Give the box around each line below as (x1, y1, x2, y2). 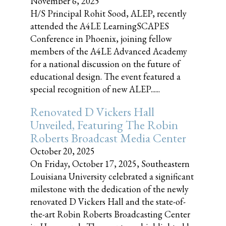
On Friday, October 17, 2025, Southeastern (30, 158, 190, 169)
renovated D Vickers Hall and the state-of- (30, 196, 186, 207)
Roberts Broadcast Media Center (30, 130, 186, 146)
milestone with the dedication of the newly (30, 183, 189, 195)
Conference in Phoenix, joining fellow (30, 33, 172, 44)
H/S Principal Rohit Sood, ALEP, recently (30, 8, 187, 19)
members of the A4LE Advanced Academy (30, 45, 187, 57)
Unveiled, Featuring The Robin (30, 117, 178, 133)
